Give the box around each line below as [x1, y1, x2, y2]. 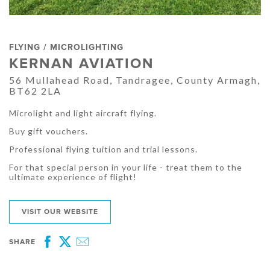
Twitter [59, 244, 95, 256]
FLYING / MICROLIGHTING [9, 42, 124, 53]
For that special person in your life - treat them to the [9, 162, 242, 173]
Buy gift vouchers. [9, 126, 88, 137]
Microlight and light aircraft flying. [9, 108, 157, 119]
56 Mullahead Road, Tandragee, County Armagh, [9, 74, 260, 86]
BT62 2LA [9, 85, 61, 97]
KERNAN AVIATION [9, 55, 154, 73]
